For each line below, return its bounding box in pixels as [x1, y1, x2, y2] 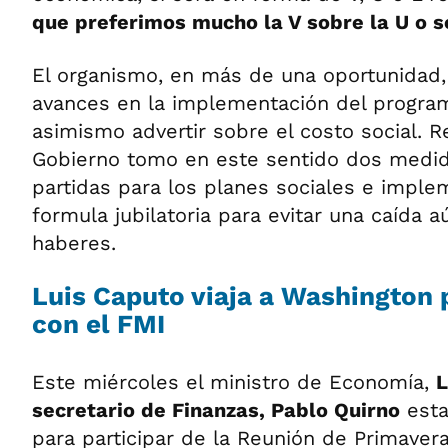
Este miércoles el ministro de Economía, [32, 370, 436, 394]
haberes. [32, 231, 116, 255]
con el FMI [32, 309, 165, 339]
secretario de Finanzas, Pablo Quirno [32, 398, 400, 422]
